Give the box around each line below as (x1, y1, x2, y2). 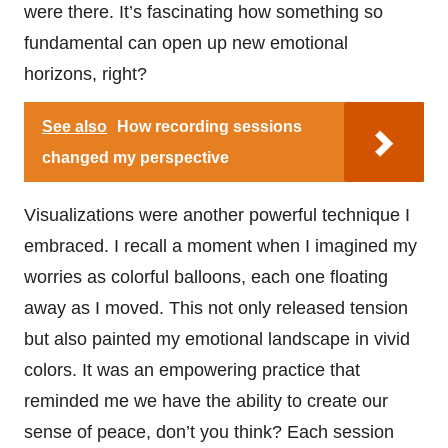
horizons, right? (24, 63, 147, 84)
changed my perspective (42, 148, 229, 166)
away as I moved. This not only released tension (24, 297, 408, 318)
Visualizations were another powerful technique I (24, 204, 410, 225)
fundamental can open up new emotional (24, 32, 348, 53)
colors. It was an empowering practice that (24, 359, 360, 380)
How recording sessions (117, 117, 302, 135)
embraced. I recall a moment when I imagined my (24, 235, 417, 256)
